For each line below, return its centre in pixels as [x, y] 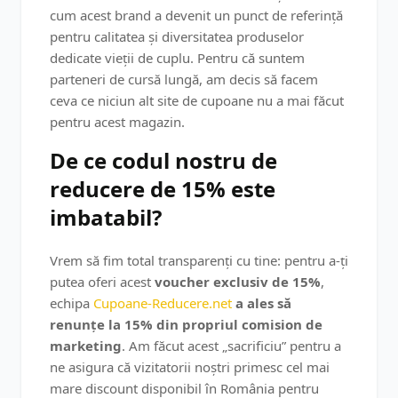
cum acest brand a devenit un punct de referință [196, 15]
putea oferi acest [102, 282]
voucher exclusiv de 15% [238, 282]
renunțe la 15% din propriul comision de [186, 324]
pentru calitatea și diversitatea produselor [177, 36]
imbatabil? [106, 217]
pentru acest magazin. [117, 122]
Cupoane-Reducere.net [163, 303]
